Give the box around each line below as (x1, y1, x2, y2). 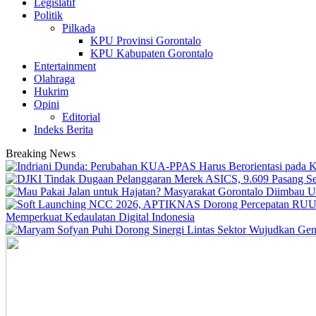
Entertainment (34, 60, 96, 72)
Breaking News (6, 147, 75, 159)
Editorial (62, 111, 100, 123)
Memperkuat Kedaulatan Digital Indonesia (6, 211, 195, 223)
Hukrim (34, 85, 68, 97)
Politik (34, 9, 63, 21)
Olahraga (34, 73, 75, 85)
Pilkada (62, 22, 95, 34)
